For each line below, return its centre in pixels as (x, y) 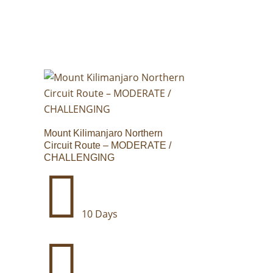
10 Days (99, 214)
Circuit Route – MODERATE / (108, 146)
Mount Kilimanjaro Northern (104, 133)
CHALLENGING (80, 158)
